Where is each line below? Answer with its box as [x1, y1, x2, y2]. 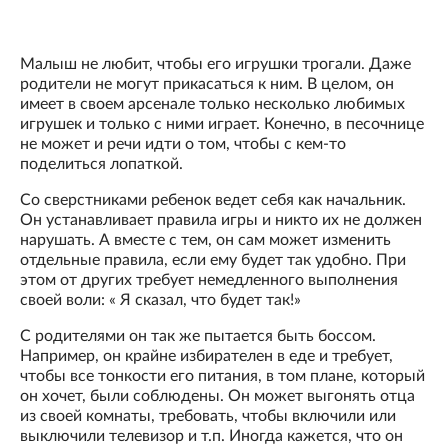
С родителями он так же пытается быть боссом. [20, 328, 376, 345]
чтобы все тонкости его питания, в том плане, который [20, 368, 425, 385]
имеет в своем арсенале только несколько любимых [20, 96, 405, 113]
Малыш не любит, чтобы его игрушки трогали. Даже [20, 56, 411, 73]
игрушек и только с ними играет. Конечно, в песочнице [20, 116, 424, 133]
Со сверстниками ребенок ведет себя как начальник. [20, 192, 406, 209]
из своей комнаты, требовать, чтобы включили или [20, 408, 396, 425]
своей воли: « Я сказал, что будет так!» [20, 292, 301, 309]
